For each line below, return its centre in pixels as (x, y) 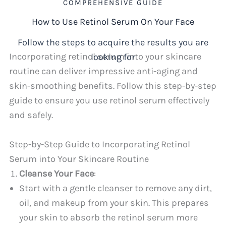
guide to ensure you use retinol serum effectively (109, 101)
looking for (113, 57)
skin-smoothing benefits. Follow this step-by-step (113, 86)
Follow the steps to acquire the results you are (113, 43)
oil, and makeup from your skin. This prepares (114, 203)
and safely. (31, 115)
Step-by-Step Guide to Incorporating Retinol (100, 145)
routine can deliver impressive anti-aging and (104, 71)
